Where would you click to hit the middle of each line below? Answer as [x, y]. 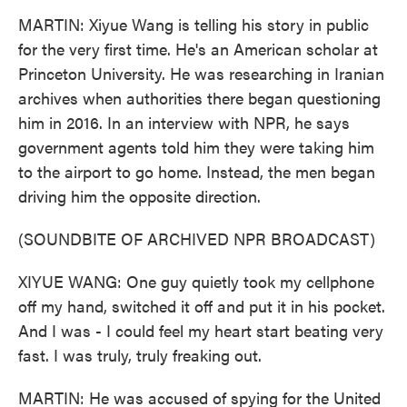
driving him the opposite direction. [139, 196]
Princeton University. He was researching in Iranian [201, 73]
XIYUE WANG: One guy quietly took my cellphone [196, 281]
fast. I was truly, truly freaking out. [140, 355]
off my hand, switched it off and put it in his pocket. [202, 306]
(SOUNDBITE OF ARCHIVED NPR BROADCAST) [197, 238]
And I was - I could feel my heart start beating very [201, 330]
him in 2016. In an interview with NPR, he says [184, 122]
